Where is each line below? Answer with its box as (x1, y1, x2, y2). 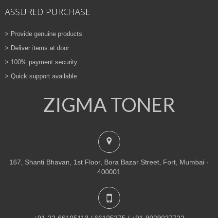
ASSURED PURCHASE (5, 5, 90, 18)
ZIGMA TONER (43, 92, 175, 116)
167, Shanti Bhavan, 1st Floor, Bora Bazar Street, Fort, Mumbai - (9, 158, 209, 166)
